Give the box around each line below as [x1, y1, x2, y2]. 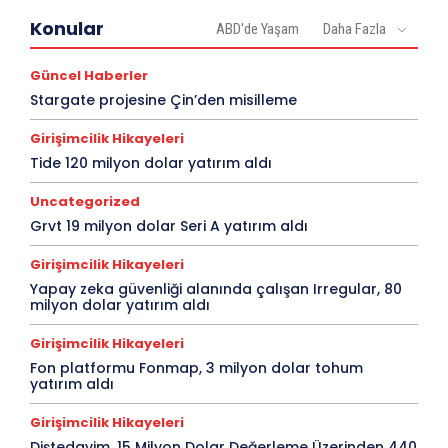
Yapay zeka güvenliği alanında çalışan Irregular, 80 [30, 279, 402, 300]
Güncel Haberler [30, 66, 148, 86]
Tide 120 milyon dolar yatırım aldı [30, 153, 272, 174]
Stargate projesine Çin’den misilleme [30, 90, 297, 111]
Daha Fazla [323, 20, 386, 39]
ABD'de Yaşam [216, 20, 299, 39]
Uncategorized [30, 192, 140, 212]
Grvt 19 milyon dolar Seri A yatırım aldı [30, 216, 308, 237]
